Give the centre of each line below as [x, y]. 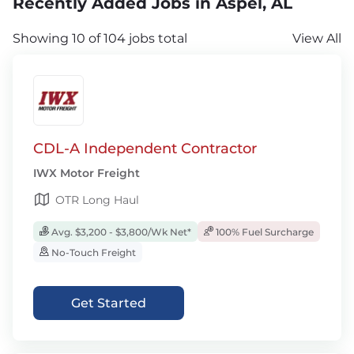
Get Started [109, 303]
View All [317, 38]
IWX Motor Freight [87, 173]
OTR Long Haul [97, 200]
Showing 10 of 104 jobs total [100, 38]
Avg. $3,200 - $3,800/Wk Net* [120, 232]
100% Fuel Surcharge [264, 232]
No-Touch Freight [92, 252]
